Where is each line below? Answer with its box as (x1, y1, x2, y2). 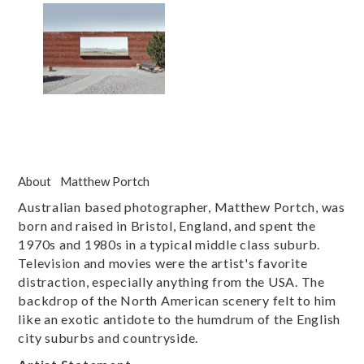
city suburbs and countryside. (18, 330, 199, 346)
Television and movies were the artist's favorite (18, 255, 308, 271)
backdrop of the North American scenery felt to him (18, 292, 336, 309)
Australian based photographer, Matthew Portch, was (18, 199, 345, 215)
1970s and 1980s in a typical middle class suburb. (18, 236, 321, 253)
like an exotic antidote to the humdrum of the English (18, 311, 341, 327)
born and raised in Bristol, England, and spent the (18, 218, 316, 234)
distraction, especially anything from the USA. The (18, 274, 325, 290)
